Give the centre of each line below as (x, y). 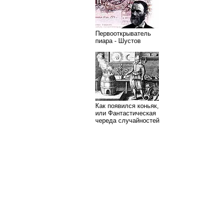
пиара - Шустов (118, 41)
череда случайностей (127, 120)
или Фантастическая (126, 113)
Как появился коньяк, (127, 106)
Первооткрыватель (123, 33)
